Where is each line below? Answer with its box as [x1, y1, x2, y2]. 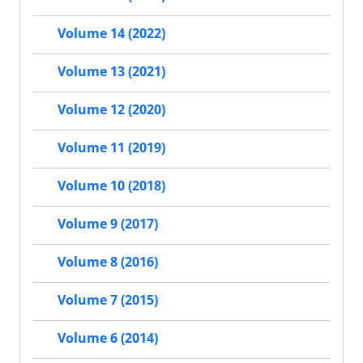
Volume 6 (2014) [58, 329, 158, 348]
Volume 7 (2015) [58, 291, 158, 310]
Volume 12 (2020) [58, 100, 165, 119]
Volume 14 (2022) [58, 24, 165, 43]
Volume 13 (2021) [58, 62, 165, 81]
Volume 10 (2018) [58, 177, 165, 195]
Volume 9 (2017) [58, 215, 158, 233]
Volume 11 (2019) [58, 139, 165, 157]
